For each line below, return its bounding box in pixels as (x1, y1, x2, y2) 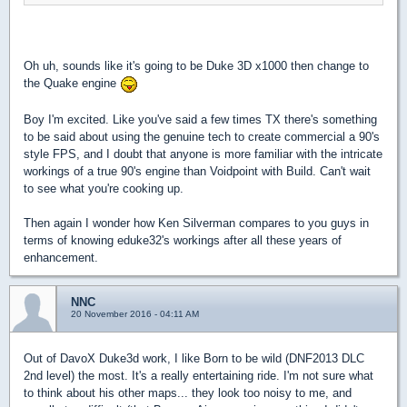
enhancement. (24, 250, 98, 264)
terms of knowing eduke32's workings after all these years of (24, 233, 342, 247)
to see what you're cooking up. (24, 181, 184, 195)
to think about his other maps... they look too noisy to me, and (24, 385, 352, 400)
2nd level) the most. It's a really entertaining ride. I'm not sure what (24, 368, 373, 382)
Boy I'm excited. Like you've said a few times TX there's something (24, 112, 377, 126)
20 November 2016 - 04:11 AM (71, 308, 199, 319)
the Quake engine (24, 76, 120, 91)
